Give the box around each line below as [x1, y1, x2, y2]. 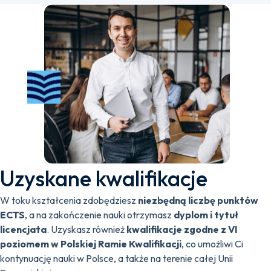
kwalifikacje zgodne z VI [126, 223, 238, 235]
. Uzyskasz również [47, 223, 126, 235]
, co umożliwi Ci [181, 238, 243, 250]
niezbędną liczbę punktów [138, 194, 258, 206]
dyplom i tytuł [174, 209, 238, 221]
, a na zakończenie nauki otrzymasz [25, 209, 174, 221]
